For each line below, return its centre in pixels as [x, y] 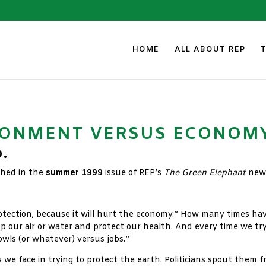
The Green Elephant [205, 173]
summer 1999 [75, 173]
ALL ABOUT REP [210, 49]
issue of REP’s [134, 173]
